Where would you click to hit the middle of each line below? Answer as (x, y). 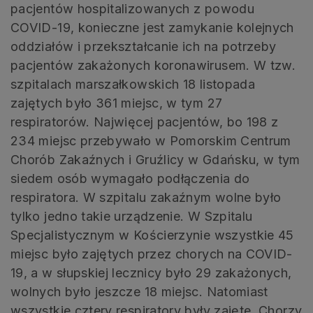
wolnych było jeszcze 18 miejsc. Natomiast (139, 291)
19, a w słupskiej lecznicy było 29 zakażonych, (151, 272)
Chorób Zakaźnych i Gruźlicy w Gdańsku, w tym (155, 159)
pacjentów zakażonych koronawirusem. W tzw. (153, 65)
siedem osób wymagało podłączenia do (130, 178)
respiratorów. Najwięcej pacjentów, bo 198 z (145, 122)
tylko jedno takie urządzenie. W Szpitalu (132, 216)
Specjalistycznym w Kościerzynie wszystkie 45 (152, 235)
